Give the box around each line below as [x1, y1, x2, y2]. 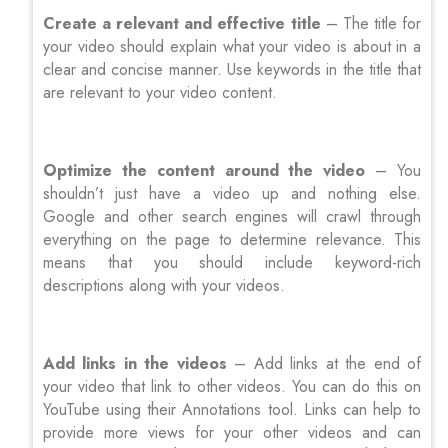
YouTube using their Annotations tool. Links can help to [43, 397, 421, 421]
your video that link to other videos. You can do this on [43, 374, 421, 398]
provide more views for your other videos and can [43, 420, 421, 444]
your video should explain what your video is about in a [43, 34, 421, 58]
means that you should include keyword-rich [43, 250, 421, 274]
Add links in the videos [43, 351, 227, 375]
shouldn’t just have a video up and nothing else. [43, 181, 421, 205]
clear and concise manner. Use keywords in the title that [43, 57, 421, 81]
